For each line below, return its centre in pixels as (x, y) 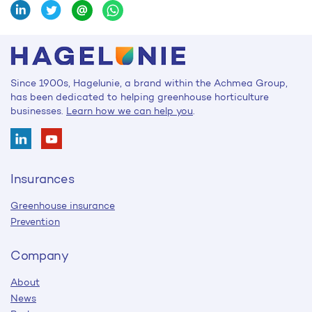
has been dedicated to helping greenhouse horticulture (140, 97)
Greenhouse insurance (63, 206)
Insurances (42, 179)
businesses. (38, 111)
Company (40, 256)
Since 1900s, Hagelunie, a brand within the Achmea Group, (149, 83)
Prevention (35, 222)
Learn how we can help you (130, 111)
